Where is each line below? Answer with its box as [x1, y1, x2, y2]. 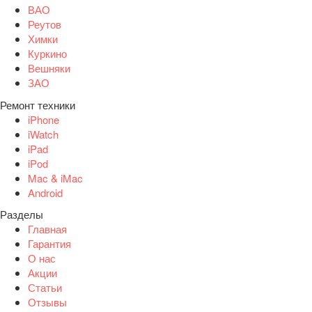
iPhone [28, 111, 59, 127]
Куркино [28, 46, 67, 61]
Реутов [28, 17, 61, 32]
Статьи [28, 280, 62, 295]
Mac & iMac [28, 170, 83, 185]
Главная [28, 221, 67, 237]
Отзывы [28, 295, 67, 310]
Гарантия [28, 236, 71, 251]
